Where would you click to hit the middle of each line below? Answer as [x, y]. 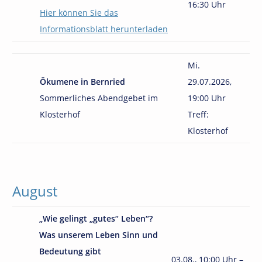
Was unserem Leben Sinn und [99, 235]
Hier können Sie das [79, 13]
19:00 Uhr [207, 98]
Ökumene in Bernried [82, 82]
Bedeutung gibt [70, 251]
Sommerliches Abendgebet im [99, 98]
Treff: [198, 114]
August [35, 191]
